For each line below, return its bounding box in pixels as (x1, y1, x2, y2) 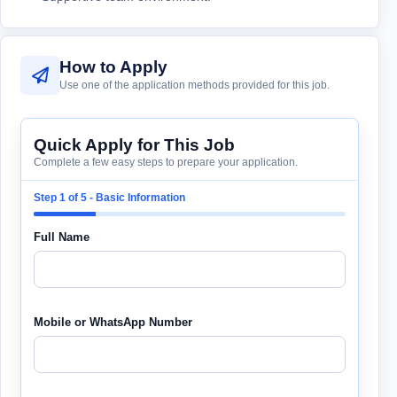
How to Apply (59, 58, 167, 77)
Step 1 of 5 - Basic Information (34, 191, 185, 205)
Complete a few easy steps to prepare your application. (34, 156, 298, 169)
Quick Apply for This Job (34, 136, 235, 155)
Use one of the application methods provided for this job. (59, 79, 330, 92)
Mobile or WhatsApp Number (34, 315, 192, 330)
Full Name (34, 230, 90, 245)
